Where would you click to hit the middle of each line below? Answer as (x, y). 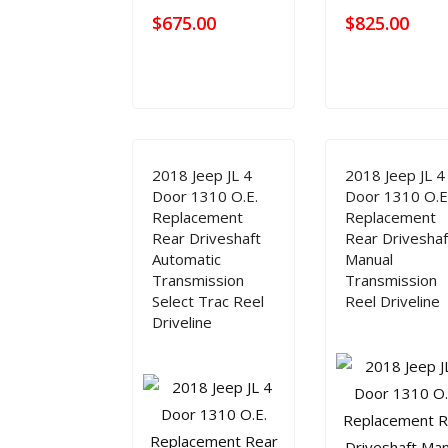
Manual (369, 259)
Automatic (186, 259)
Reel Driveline (393, 301)
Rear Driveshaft (206, 238)
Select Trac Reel (208, 301)
